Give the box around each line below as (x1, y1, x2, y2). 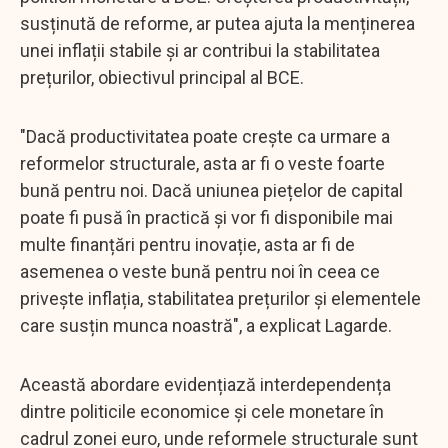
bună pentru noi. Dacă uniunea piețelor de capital (20, 179, 403, 201)
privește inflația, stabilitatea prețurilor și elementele (20, 287, 421, 309)
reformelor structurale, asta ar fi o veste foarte (20, 152, 385, 174)
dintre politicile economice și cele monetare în (20, 400, 384, 422)
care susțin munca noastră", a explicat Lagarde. (20, 314, 392, 336)
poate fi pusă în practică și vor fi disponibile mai (20, 206, 393, 228)
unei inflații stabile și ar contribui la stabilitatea (20, 39, 380, 61)
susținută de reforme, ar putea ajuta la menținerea (20, 12, 415, 34)
